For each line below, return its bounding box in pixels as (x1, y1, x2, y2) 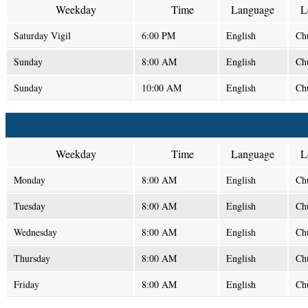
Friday (14, 278, 39, 291)
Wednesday (14, 225, 57, 239)
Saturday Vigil (14, 28, 71, 42)
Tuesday (14, 199, 45, 213)
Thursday (14, 252, 50, 265)
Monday (14, 173, 45, 187)
